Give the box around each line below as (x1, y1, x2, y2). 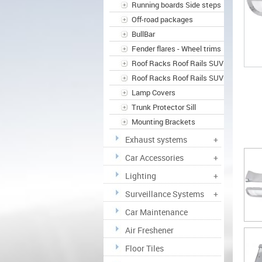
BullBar (131, 29, 155, 39)
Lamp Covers (131, 87, 175, 98)
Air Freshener (125, 225, 174, 236)
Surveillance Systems (125, 188, 204, 199)
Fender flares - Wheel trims (131, 43, 221, 54)
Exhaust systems (125, 134, 187, 145)
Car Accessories (125, 152, 184, 163)
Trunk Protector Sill (131, 102, 196, 112)
